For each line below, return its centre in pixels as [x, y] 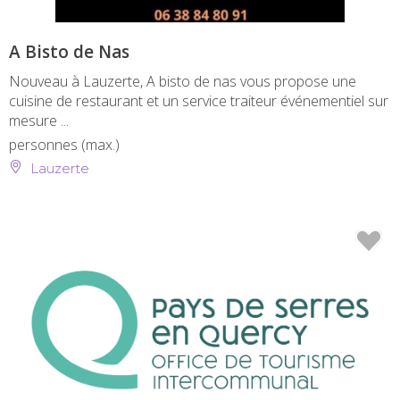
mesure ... [39, 120]
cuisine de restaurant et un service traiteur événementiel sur [199, 100]
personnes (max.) [64, 144]
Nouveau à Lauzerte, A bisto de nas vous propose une [183, 81]
